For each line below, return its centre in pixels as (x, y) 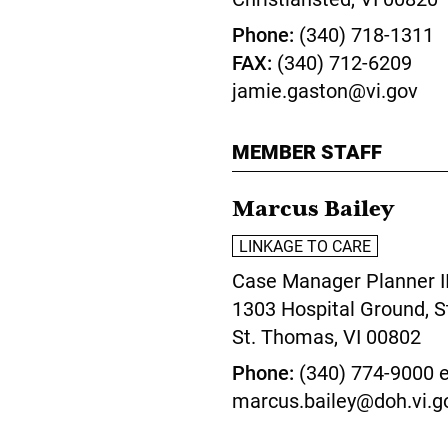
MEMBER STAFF (307, 151)
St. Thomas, (287, 336)
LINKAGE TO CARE (305, 245)
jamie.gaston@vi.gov (325, 90)
